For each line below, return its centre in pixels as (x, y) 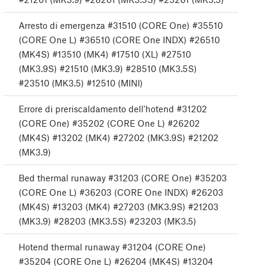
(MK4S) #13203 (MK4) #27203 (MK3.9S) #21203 (119, 207)
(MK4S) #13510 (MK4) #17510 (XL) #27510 (105, 54)
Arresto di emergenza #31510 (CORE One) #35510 (121, 26)
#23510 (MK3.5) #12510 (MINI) (81, 83)
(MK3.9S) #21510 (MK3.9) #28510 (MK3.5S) (108, 69)
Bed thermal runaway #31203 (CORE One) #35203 (123, 178)
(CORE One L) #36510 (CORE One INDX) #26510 (119, 40)
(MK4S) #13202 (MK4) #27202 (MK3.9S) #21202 (119, 138)
